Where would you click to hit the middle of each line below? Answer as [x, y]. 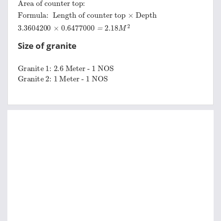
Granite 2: [37, 70]
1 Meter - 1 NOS [85, 70]
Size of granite [47, 45]
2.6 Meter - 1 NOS [88, 65]
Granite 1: [37, 65]
